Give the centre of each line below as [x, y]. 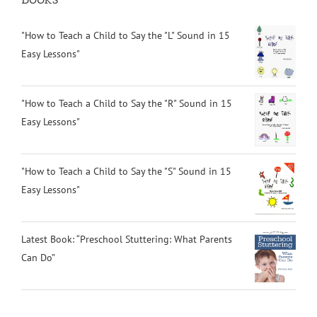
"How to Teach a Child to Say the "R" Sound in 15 [127, 103]
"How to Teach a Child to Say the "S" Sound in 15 [126, 171]
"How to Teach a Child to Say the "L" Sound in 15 [126, 35]
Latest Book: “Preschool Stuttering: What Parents [127, 239]
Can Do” [38, 257]
